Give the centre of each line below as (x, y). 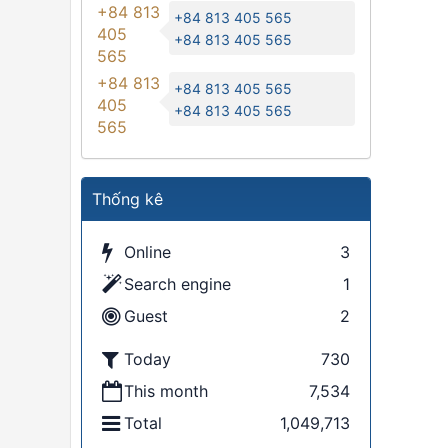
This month (166, 391)
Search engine (177, 284)
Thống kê (127, 199)
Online (147, 252)
